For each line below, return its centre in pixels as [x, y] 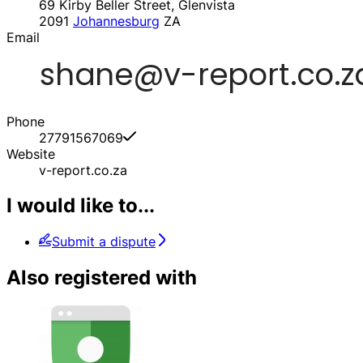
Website [31, 154]
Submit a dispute [104, 242]
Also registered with [102, 278]
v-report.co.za [83, 170]
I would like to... [81, 206]
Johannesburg [116, 21]
